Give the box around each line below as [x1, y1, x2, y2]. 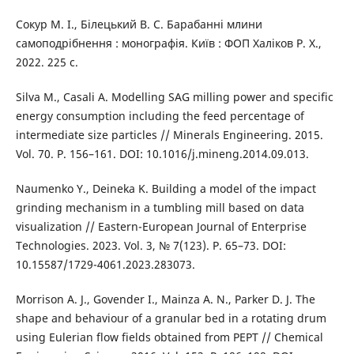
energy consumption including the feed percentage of [15, 107, 304, 123]
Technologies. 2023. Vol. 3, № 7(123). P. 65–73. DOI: [15, 237, 286, 253]
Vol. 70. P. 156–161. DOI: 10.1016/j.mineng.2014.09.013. [15, 145, 309, 161]
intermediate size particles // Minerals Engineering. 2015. [15, 126, 323, 142]
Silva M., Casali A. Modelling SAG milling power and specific [15, 88, 333, 104]
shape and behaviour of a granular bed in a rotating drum [15, 310, 326, 326]
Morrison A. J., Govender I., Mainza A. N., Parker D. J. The [15, 291, 315, 307]
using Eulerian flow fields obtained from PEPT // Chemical [15, 329, 323, 345]
